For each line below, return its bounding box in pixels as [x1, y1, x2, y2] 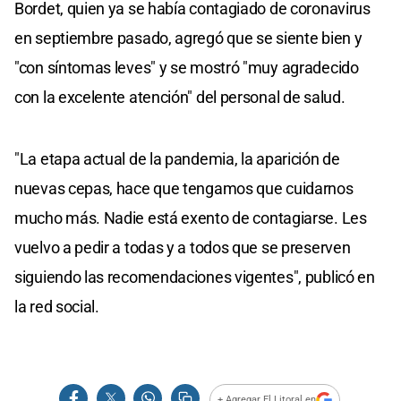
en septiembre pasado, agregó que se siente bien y [14, 28, 363, 47]
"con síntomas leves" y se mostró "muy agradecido [14, 57, 359, 77]
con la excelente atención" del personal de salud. [14, 87, 346, 107]
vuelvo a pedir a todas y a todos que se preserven [14, 237, 351, 257]
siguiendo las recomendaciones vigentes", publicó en [14, 267, 375, 286]
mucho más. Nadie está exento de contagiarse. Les [14, 208, 367, 227]
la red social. [14, 296, 99, 316]
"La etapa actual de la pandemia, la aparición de [14, 149, 340, 168]
